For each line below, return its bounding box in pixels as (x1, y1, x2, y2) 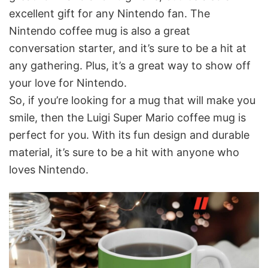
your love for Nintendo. (9, 76, 127, 89)
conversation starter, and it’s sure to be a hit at (9, 41, 246, 54)
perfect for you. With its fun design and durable (9, 128, 249, 141)
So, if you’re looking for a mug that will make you (9, 93, 255, 106)
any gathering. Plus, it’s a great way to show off (9, 59, 251, 72)
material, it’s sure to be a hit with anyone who (9, 145, 239, 159)
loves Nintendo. (9, 163, 89, 176)
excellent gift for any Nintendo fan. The (9, 7, 210, 20)
